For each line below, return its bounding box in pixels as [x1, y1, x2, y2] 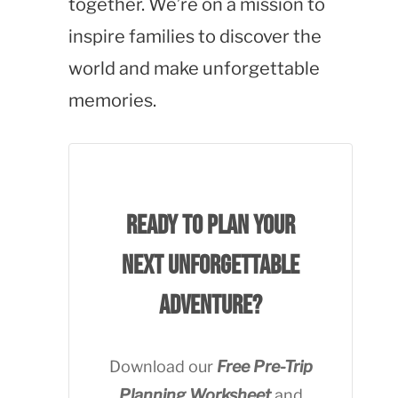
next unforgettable [122, 250, 299, 282]
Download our [108, 357, 217, 376]
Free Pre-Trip [216, 357, 313, 376]
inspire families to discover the [68, 26, 322, 47]
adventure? [159, 290, 262, 322]
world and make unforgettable [68, 58, 320, 79]
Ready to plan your [126, 210, 295, 242]
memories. [68, 90, 156, 111]
